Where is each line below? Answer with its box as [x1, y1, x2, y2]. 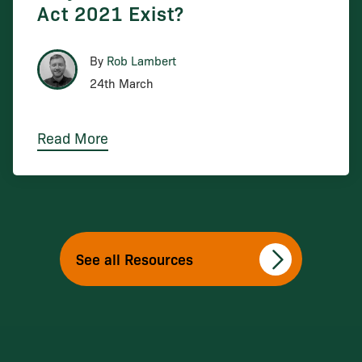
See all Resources [76, 248, 193, 268]
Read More [36, 127, 108, 147]
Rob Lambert [106, 52, 176, 69]
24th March [89, 74, 154, 91]
